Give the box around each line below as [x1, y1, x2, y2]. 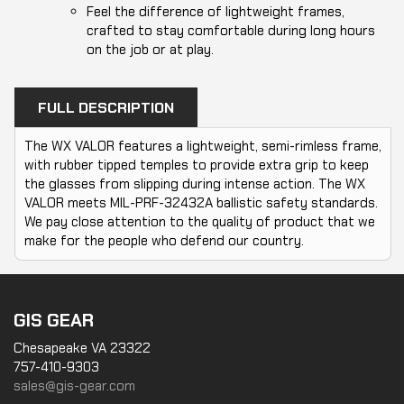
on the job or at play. [86, 41, 214, 59]
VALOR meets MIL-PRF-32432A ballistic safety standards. [24, 194, 378, 212]
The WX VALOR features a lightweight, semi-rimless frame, [24, 137, 381, 155]
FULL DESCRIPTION [37, 98, 174, 117]
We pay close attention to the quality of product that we [24, 213, 375, 231]
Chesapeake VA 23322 [14, 339, 151, 357]
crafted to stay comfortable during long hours [86, 22, 375, 40]
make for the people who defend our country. [24, 232, 304, 250]
